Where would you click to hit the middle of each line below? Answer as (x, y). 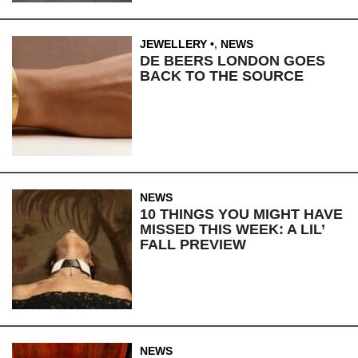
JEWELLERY (173, 44)
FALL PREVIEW (193, 245)
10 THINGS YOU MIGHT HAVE (241, 215)
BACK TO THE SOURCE (222, 76)
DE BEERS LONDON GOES (233, 61)
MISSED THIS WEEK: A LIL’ (232, 230)
